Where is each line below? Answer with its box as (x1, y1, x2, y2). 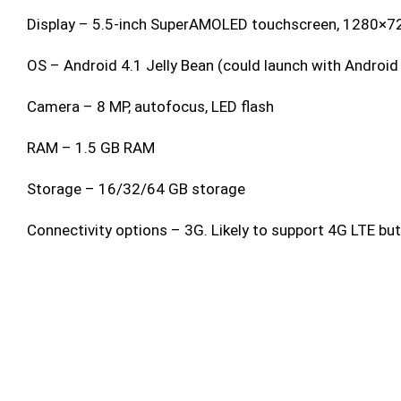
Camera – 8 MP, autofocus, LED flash (27, 98, 274, 115)
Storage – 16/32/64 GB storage (27, 180, 245, 198)
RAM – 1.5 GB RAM (27, 139, 155, 157)
